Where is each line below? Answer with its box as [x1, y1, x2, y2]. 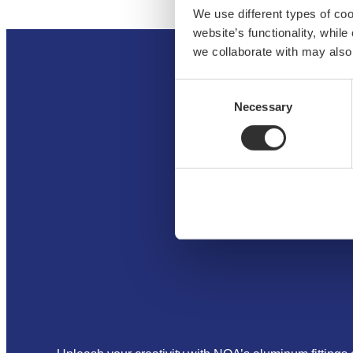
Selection [174, 99, 222, 113]
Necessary [234, 99, 292, 113]
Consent [174, 80, 218, 95]
